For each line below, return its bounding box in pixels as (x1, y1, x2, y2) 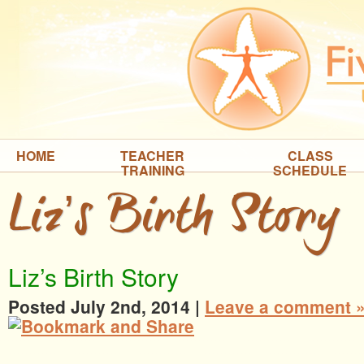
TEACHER (120, 146, 184, 165)
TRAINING (120, 161, 184, 180)
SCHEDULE (273, 161, 347, 180)
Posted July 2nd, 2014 (8, 294, 190, 318)
